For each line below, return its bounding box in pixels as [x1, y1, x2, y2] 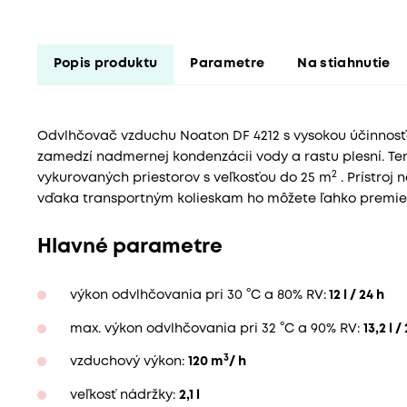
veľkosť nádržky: [69, 389, 179, 402]
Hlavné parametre [36, 238, 223, 257]
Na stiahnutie [297, 58, 391, 71]
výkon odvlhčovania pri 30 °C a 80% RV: [69, 290, 326, 303]
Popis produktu [53, 58, 158, 71]
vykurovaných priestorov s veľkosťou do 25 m [36, 173, 332, 185]
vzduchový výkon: [69, 356, 188, 369]
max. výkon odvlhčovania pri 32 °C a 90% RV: [69, 323, 363, 335]
